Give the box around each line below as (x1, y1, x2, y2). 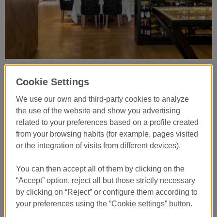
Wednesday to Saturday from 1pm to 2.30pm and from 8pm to (5, 93, 201, 102)
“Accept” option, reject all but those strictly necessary (16, 176, 196, 185)
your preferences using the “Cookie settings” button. (16, 199, 193, 208)
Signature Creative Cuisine (5, 83, 90, 92)
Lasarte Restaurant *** (5, 63, 124, 78)
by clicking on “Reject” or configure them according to (16, 187, 198, 196)
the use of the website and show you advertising (16, 106, 181, 115)
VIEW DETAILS (28, 141, 78, 149)
